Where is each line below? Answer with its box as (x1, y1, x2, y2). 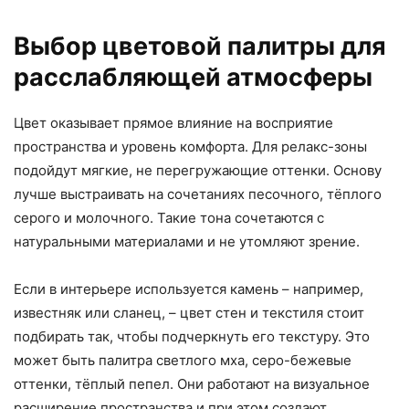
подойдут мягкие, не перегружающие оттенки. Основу (14, 162, 382, 180)
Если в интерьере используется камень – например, (14, 280, 363, 299)
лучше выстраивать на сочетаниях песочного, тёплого (14, 185, 382, 204)
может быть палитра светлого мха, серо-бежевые (14, 351, 351, 370)
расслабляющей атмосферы (14, 62, 372, 93)
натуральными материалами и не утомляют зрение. (14, 233, 360, 251)
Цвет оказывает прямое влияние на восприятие (14, 114, 333, 132)
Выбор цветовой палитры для (14, 31, 386, 62)
